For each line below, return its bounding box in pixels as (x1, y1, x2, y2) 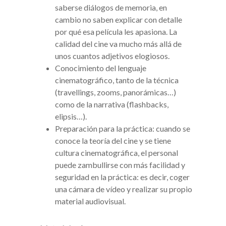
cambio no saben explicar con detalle (55, 15, 182, 25)
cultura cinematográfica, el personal (55, 148, 178, 158)
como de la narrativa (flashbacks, (55, 99, 168, 109)
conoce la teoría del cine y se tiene (55, 136, 171, 146)
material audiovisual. (55, 196, 126, 206)
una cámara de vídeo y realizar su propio (55, 184, 192, 194)
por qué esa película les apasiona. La (55, 27, 177, 37)
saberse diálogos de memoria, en (55, 3, 167, 13)
